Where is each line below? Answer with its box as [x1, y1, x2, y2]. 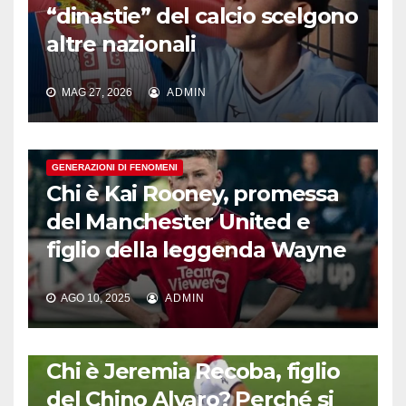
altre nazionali [46, 30, 197, 57]
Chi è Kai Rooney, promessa [46, 179, 339, 207]
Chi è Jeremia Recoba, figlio [46, 357, 340, 384]
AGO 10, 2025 [59, 292, 130, 305]
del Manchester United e [46, 208, 310, 235]
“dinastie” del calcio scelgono [46, 2, 358, 29]
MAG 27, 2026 [59, 86, 132, 100]
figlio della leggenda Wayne [46, 236, 346, 263]
